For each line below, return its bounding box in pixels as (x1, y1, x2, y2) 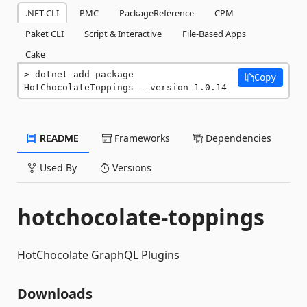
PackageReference (119, 7, 194, 19)
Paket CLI (25, 27, 64, 40)
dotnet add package (35, 69, 134, 79)
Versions (110, 161, 151, 174)
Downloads (17, 284, 93, 303)
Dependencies (203, 132, 271, 145)
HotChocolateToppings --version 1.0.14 (24, 82, 227, 93)
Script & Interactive (84, 27, 162, 40)
